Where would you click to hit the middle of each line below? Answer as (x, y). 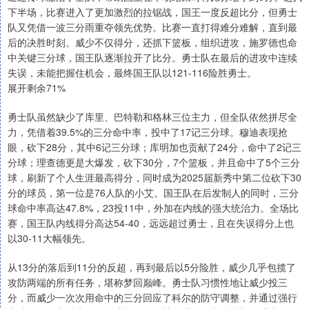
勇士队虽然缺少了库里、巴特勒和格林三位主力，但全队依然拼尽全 (152, 117)
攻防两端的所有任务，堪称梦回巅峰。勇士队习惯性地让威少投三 (148, 282)
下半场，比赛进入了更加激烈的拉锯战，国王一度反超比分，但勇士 (152, 12)
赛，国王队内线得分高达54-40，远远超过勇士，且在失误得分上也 (151, 223)
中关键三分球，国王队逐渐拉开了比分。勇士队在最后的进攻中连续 (152, 58)
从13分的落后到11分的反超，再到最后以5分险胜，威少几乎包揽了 (152, 267)
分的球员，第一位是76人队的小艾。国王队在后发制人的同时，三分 (153, 193)
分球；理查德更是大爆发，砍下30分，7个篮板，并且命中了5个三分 (154, 162)
